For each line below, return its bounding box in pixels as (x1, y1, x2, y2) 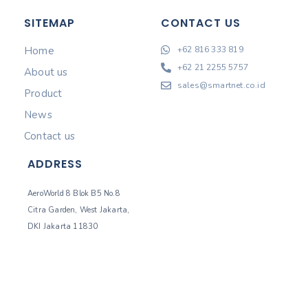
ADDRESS (27, 156, 82, 173)
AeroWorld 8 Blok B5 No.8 (27, 188, 120, 199)
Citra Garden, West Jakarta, (27, 205, 130, 216)
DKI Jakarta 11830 (27, 221, 98, 232)
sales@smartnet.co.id (177, 80, 265, 91)
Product (24, 87, 63, 101)
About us (24, 65, 68, 80)
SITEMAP (24, 14, 75, 31)
